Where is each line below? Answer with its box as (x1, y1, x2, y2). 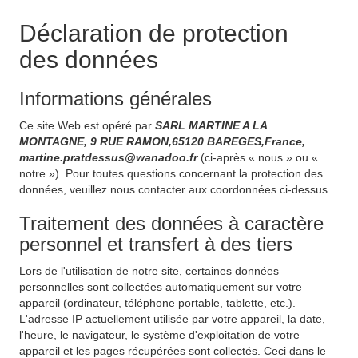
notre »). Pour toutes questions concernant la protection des (19, 167, 323, 180)
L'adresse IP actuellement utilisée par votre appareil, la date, (19, 312, 325, 325)
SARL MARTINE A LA (155, 119, 267, 132)
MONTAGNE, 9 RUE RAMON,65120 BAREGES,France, (19, 135, 305, 148)
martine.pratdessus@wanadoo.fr (19, 151, 201, 164)
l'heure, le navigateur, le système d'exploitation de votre (19, 328, 300, 341)
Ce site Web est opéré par (19, 119, 155, 132)
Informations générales (19, 88, 212, 109)
